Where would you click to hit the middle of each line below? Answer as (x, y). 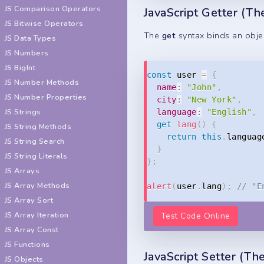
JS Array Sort (29, 200)
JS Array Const (32, 230)
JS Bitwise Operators (44, 23)
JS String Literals (36, 156)
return (181, 137)
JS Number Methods (42, 82)
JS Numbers (27, 53)
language (177, 112)
